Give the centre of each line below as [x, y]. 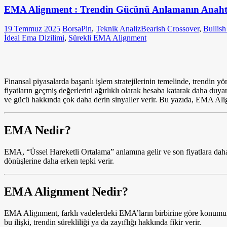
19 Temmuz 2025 [32, 29]
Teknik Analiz [118, 29]
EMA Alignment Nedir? [66, 192]
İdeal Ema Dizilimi [34, 38]
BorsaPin [77, 29]
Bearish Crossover [170, 29]
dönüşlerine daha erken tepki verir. [59, 161]
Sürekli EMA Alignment [107, 38]
